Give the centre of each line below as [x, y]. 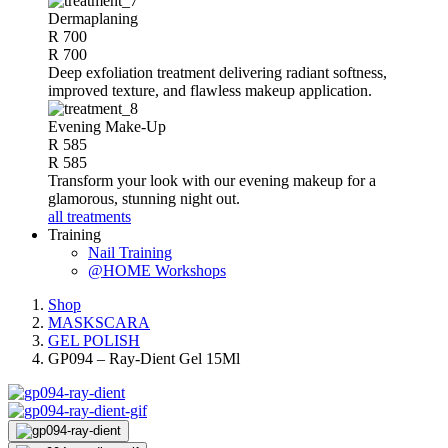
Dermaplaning [93, 18]
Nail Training [130, 252]
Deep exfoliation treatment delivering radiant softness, [217, 72]
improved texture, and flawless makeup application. [210, 90]
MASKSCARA [99, 322]
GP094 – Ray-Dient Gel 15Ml [144, 358]
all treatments [89, 216]
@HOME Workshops [157, 270]
